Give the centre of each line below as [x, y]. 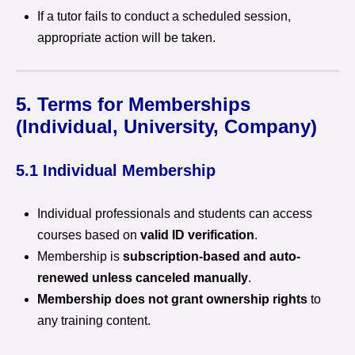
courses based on [89, 235]
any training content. [94, 321]
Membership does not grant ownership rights [172, 299]
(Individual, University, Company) [166, 126]
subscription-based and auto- [212, 256]
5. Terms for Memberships [133, 104]
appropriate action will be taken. [126, 38]
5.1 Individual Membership [116, 170]
